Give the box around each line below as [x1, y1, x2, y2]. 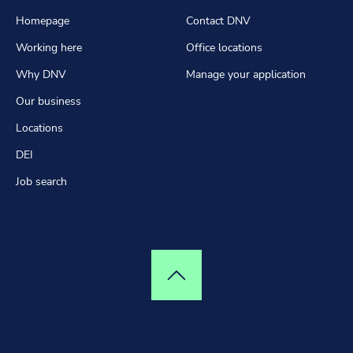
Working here [16, 40, 82, 55]
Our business [16, 94, 81, 109]
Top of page [175, 273, 242, 292]
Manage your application [186, 67, 306, 82]
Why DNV [16, 67, 66, 82]
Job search [16, 174, 67, 189]
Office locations [186, 40, 262, 55]
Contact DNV [186, 13, 251, 28]
